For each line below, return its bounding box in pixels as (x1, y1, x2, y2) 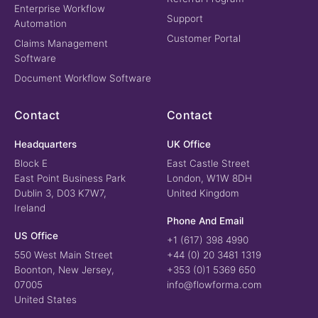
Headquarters (14, 138, 77, 150)
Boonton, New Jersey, (14, 264, 114, 276)
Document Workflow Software (14, 72, 151, 84)
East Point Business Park (14, 172, 126, 185)
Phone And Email (167, 215, 243, 227)
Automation (14, 18, 67, 30)
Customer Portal (167, 33, 241, 45)
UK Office (167, 138, 211, 150)
